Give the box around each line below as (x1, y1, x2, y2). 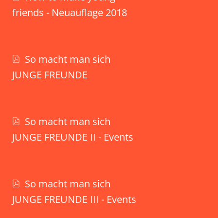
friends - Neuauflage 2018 (12, 5, 127, 19)
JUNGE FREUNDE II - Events (12, 130, 133, 144)
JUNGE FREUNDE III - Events (12, 192, 136, 206)
